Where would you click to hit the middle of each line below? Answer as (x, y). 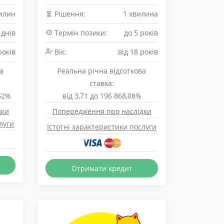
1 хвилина (140, 14)
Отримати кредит (102, 168)
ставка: (102, 83)
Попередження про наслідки (102, 111)
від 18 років (138, 52)
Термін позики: (80, 33)
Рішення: (69, 14)
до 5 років (141, 33)
